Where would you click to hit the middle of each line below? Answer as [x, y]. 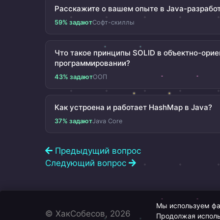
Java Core [107, 121]
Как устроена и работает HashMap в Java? [133, 107]
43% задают [74, 77]
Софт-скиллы [113, 22]
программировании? [92, 63]
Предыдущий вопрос [97, 151]
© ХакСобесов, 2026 [88, 213]
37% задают [73, 121]
